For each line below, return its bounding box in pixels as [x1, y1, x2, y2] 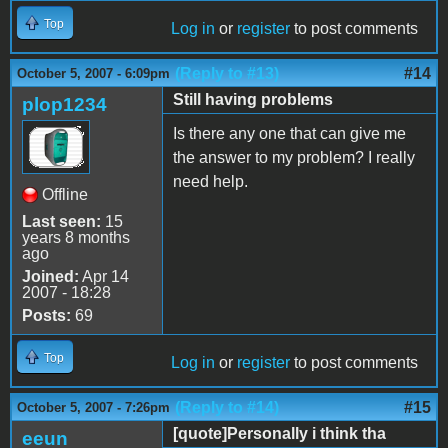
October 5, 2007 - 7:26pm [17, 399, 170, 415]
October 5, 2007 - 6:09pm [17, 65, 170, 81]
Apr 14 [79, 267, 129, 285]
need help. [173, 172, 248, 190]
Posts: [22, 306, 71, 324]
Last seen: [22, 212, 101, 230]
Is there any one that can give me [173, 124, 406, 142]
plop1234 [22, 93, 107, 115]
